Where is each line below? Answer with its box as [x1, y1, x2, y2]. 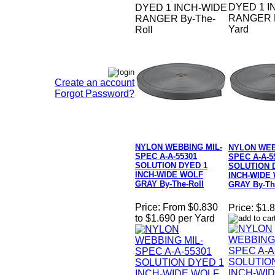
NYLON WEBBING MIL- [135, 142, 222, 152]
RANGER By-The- [135, 14, 215, 25]
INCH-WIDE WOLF [135, 170, 203, 180]
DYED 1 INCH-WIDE [135, 2, 227, 14]
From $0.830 [163, 202, 218, 213]
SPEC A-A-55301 [135, 152, 197, 161]
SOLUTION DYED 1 [135, 161, 207, 171]
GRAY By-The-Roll [135, 179, 204, 189]
